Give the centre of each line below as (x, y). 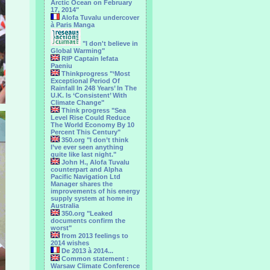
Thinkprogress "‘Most (95, 74)
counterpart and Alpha (86, 169)
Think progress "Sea (93, 110)
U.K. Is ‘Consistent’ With (89, 95)
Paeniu (61, 66)
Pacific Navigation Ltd (86, 177)
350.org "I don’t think (94, 140)
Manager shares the (82, 184)
